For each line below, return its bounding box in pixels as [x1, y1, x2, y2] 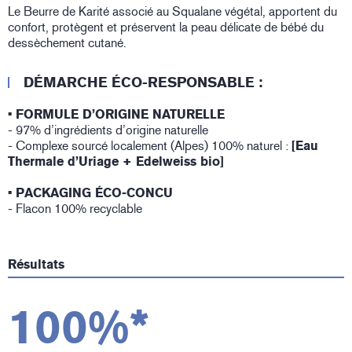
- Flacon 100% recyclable [8, 201, 145, 217]
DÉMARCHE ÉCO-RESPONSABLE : [24, 74, 266, 92]
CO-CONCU [103, 185, 173, 201]
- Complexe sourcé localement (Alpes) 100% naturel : [8, 138, 291, 154]
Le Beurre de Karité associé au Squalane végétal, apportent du [8, 4, 337, 20]
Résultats [8, 257, 64, 273]
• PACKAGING [8, 185, 95, 201]
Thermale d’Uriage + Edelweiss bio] [8, 154, 224, 170]
